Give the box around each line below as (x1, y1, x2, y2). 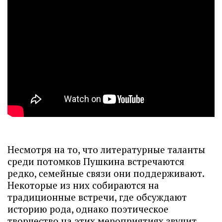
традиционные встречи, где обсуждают (7, 191, 187, 204)
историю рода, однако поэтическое (7, 203, 168, 216)
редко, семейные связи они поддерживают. (7, 167, 204, 180)
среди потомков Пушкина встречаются (7, 155, 184, 168)
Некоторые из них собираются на (7, 179, 159, 192)
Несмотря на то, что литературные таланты (7, 143, 205, 156)
